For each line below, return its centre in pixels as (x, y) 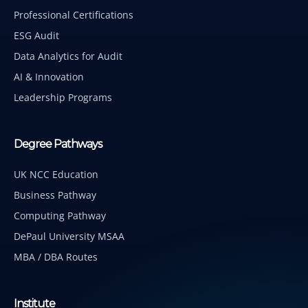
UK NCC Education (56, 175)
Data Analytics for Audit (68, 56)
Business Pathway (55, 195)
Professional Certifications (74, 15)
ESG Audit (36, 36)
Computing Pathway (60, 216)
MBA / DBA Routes (56, 257)
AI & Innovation (49, 77)
